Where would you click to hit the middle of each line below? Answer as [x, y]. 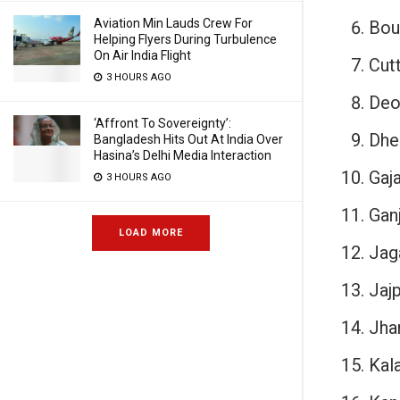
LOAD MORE [151, 233]
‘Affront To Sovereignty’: [162, 123]
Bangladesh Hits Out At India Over [188, 139]
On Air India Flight [142, 55]
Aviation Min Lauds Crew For [173, 23]
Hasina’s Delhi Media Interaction [183, 155]
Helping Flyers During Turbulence [185, 39]
